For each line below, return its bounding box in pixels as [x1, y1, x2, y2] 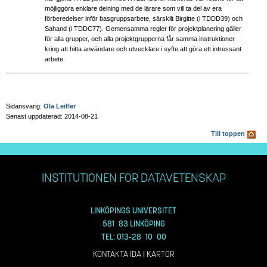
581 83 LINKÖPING [102, 218, 165, 229]
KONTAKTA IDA [92, 249, 141, 260]
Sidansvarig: [6, 102, 44, 110]
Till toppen [211, 130, 247, 138]
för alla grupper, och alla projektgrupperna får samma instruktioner [45, 35, 235, 42]
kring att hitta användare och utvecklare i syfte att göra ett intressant [45, 45, 241, 52]
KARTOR [146, 249, 175, 260]
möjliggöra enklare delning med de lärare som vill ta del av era [45, 4, 222, 12]
